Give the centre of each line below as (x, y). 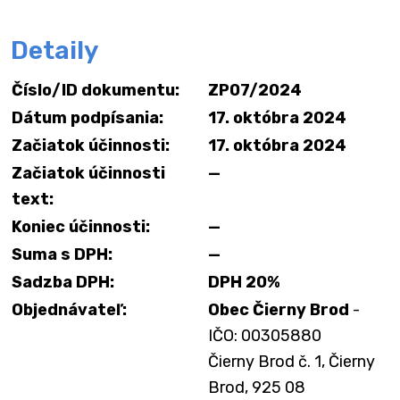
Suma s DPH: (62, 254)
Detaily (54, 50)
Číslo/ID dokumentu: (96, 90)
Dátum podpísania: (87, 118)
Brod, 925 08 (257, 387)
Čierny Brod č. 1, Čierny (292, 362)
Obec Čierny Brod (279, 310)
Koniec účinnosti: (81, 227)
